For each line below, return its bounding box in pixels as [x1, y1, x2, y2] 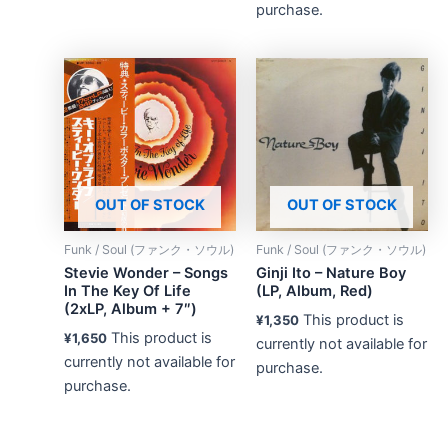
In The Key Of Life [63, 282, 191, 301]
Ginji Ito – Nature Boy [255, 264, 406, 283]
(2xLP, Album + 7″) [63, 300, 197, 319]
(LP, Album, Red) [255, 282, 373, 301]
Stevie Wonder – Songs [63, 264, 228, 283]
